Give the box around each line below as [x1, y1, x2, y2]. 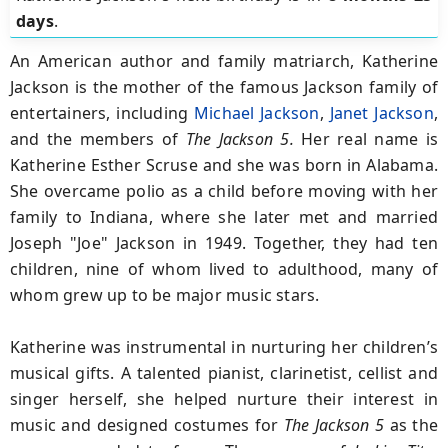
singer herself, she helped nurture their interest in [10, 387, 438, 410]
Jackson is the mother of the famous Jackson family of [10, 75, 438, 98]
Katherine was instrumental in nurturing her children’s [10, 335, 438, 358]
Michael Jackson [194, 101, 320, 124]
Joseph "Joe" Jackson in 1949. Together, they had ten [10, 231, 438, 254]
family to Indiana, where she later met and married [10, 205, 438, 228]
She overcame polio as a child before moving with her [10, 179, 438, 202]
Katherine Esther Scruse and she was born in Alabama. [10, 153, 438, 176]
